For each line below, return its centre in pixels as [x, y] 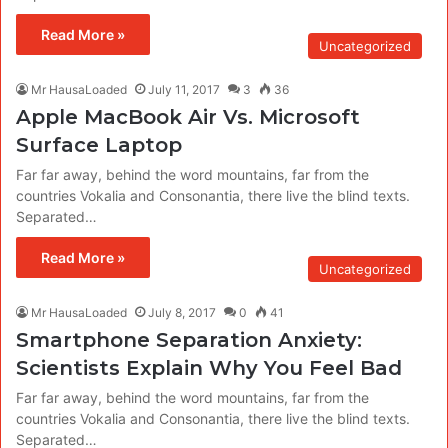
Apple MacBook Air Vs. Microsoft [188, 116]
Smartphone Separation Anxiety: [189, 339]
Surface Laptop [99, 144]
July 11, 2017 [184, 89]
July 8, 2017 [182, 312]
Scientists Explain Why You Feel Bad [209, 367]
